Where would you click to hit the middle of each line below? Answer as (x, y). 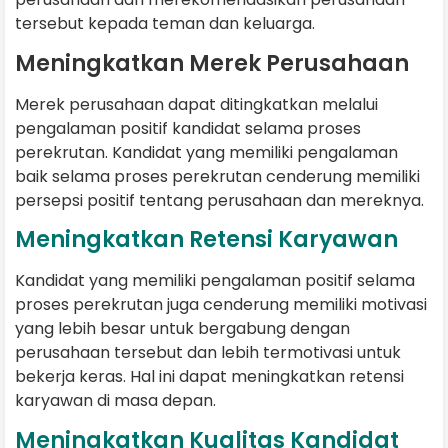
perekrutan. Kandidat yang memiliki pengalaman (206, 152)
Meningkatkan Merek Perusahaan (212, 63)
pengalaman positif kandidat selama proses (188, 128)
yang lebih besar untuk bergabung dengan (182, 329)
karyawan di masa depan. (115, 401)
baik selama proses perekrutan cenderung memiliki (217, 176)
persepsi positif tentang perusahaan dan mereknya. (219, 200)
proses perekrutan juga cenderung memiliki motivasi (221, 305)
